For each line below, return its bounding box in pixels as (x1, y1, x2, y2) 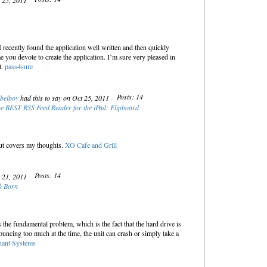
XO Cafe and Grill (64, 140, 117, 150)
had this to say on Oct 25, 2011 (18, 93, 111, 103)
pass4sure (4, 61, 33, 71)
